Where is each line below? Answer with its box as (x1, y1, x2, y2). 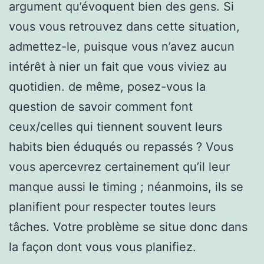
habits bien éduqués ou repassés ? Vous (9, 139, 233, 154)
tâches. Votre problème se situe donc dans (9, 219, 247, 234)
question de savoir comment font (9, 99, 193, 114)
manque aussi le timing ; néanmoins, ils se (9, 179, 243, 194)
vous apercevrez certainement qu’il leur (9, 159, 230, 174)
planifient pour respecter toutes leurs (9, 199, 216, 214)
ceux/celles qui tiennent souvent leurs (9, 119, 222, 134)
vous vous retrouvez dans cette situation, (9, 19, 240, 34)
